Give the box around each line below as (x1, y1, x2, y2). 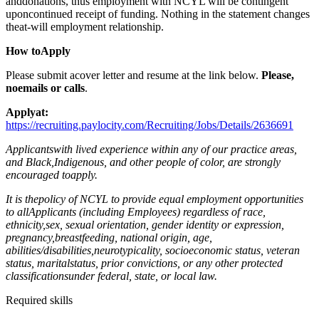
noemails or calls (6, 81, 85, 94)
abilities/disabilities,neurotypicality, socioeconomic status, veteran (6, 244, 300, 256)
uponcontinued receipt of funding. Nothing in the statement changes (6, 7, 310, 20)
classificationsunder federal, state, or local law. (6, 269, 217, 282)
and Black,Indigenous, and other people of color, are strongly (6, 155, 281, 168)
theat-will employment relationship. (6, 20, 164, 33)
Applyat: (6, 105, 48, 118)
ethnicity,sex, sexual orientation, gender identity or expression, (6, 218, 284, 231)
